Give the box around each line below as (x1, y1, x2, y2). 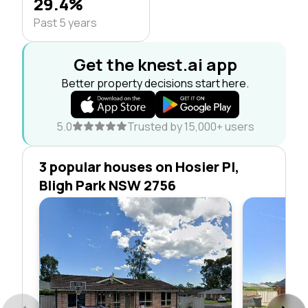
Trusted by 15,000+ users (126, 118, 254, 134)
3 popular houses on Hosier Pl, (39, 157, 239, 176)
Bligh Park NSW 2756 (39, 175, 176, 195)
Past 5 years (34, 14, 97, 30)
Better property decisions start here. (61, 75, 249, 91)
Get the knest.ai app (73, 52, 237, 76)
